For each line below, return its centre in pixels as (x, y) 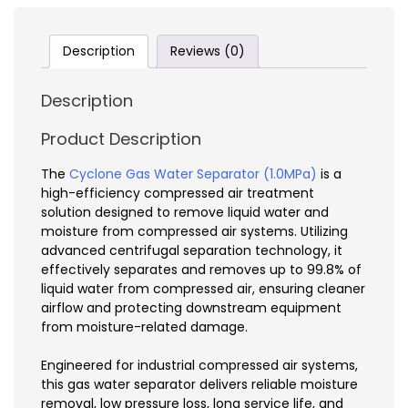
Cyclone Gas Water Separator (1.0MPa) (193, 174)
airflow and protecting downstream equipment (191, 308)
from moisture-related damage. (144, 327)
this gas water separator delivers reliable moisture (199, 385)
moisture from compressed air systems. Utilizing (194, 232)
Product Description (121, 139)
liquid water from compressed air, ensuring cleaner (203, 289)
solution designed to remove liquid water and (185, 213)
